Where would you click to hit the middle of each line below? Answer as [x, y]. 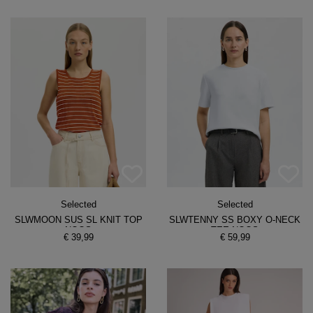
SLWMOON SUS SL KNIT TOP [78, 219]
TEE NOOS [235, 230]
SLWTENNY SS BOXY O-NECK [235, 219]
